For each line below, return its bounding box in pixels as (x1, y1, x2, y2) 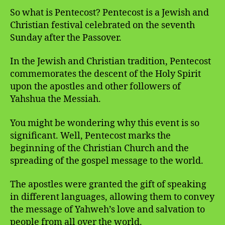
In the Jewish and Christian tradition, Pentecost (10, 56, 211, 68)
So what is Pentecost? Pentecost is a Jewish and (10, 7, 209, 19)
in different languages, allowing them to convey (10, 191, 214, 203)
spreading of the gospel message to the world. (10, 155, 203, 167)
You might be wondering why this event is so (10, 117, 199, 129)
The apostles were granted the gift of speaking (10, 179, 206, 191)
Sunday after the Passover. (10, 32, 122, 44)
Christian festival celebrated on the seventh (10, 19, 195, 31)
